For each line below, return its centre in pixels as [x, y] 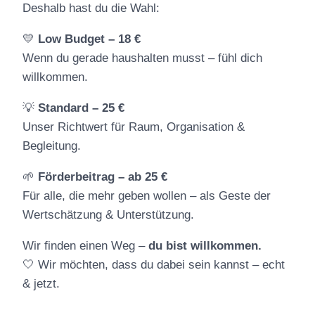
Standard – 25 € [81, 108]
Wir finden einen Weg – [85, 245]
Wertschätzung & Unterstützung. [108, 214]
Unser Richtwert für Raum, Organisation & [134, 127]
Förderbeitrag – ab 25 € [103, 176]
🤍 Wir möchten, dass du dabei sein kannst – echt [154, 264]
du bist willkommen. [205, 245]
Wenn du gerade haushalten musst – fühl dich [142, 58]
